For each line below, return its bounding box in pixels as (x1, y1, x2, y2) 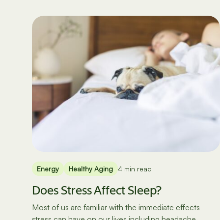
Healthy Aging (69, 164, 113, 173)
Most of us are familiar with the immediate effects (32, 202, 200, 212)
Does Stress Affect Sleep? (32, 182, 162, 198)
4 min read (118, 164, 152, 173)
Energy (37, 164, 59, 173)
